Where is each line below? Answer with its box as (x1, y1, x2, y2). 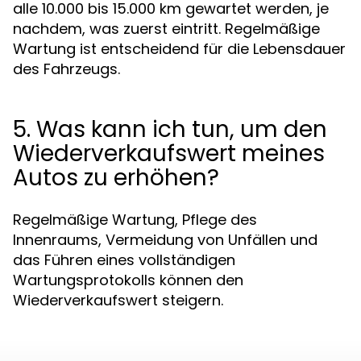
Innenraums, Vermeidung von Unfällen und (13, 230, 317, 250)
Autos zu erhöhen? (13, 162, 219, 193)
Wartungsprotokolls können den (13, 270, 243, 290)
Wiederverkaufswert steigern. (13, 290, 223, 310)
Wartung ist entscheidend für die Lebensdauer (13, 39, 346, 59)
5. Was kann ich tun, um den (13, 114, 327, 145)
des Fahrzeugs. (13, 59, 120, 79)
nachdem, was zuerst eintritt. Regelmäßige (13, 19, 320, 39)
